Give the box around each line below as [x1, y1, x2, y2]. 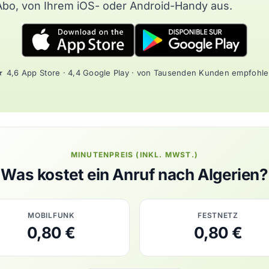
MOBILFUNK [28, 211, 74, 220]
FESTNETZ [198, 211, 238, 220]
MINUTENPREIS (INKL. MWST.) [70, 150, 199, 159]
